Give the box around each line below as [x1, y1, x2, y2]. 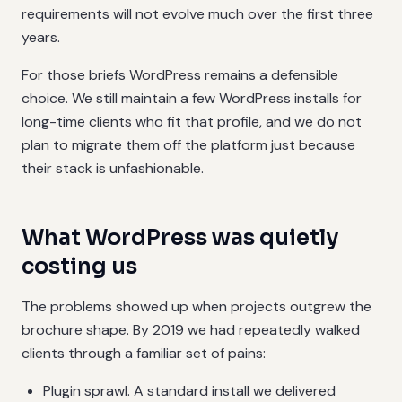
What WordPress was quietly [22, 224, 338, 251]
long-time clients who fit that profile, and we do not [22, 112, 362, 131]
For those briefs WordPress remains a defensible [22, 66, 338, 84]
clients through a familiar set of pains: [22, 344, 266, 363]
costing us [22, 253, 137, 280]
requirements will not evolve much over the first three [22, 4, 373, 23]
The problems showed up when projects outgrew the [22, 297, 371, 316]
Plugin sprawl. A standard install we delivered [43, 381, 336, 400]
